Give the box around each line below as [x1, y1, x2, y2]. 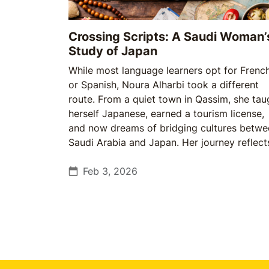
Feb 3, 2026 [83, 165, 138, 177]
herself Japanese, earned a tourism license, [68, 107, 264, 119]
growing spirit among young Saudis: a [68, 151, 241, 163]
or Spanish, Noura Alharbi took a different [68, 79, 259, 91]
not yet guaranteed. [68, 194, 158, 206]
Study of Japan [68, 44, 157, 58]
